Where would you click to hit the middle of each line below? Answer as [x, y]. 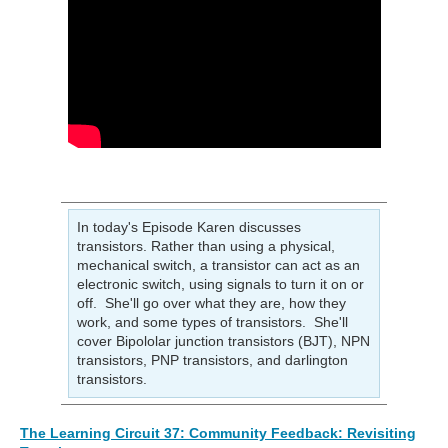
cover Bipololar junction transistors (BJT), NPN [223, 341]
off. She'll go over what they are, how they [211, 303]
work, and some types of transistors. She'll [212, 322]
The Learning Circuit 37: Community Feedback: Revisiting [218, 433]
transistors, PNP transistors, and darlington [212, 360]
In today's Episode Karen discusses [188, 227]
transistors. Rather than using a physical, [205, 246]
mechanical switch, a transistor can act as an [218, 265]
